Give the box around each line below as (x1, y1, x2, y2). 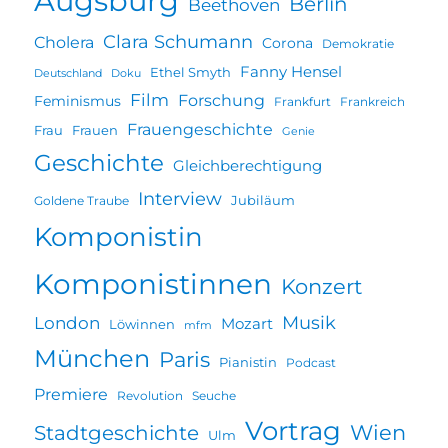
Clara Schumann (103, 29, 254, 53)
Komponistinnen (34, 266, 273, 301)
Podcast (286, 354, 337, 370)
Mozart (221, 313, 274, 333)
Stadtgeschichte (34, 420, 200, 445)
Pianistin (219, 353, 278, 370)
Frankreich (340, 93, 406, 109)
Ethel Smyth (150, 63, 232, 80)
